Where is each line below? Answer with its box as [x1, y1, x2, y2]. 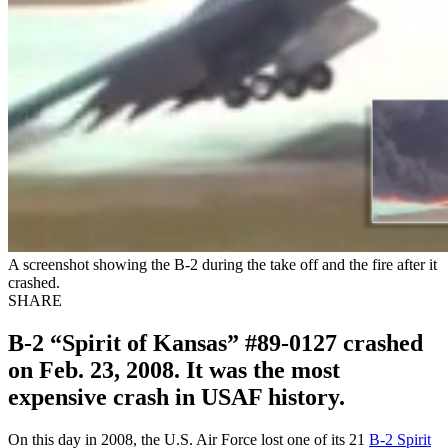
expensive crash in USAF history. [8, 383, 345, 410]
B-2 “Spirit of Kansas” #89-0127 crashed [8, 329, 423, 356]
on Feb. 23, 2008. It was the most [8, 356, 340, 383]
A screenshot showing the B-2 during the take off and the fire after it [8, 255, 437, 273]
